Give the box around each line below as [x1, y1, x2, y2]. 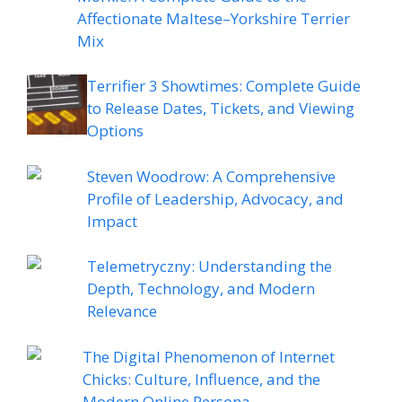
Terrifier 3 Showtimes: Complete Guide [87, 75, 361, 97]
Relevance [87, 301, 157, 322]
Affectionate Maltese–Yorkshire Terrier [77, 7, 350, 29]
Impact [87, 210, 137, 232]
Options [87, 120, 144, 142]
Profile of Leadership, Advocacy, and [87, 188, 344, 209]
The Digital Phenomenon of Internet [83, 345, 335, 367]
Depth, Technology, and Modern [87, 278, 315, 300]
